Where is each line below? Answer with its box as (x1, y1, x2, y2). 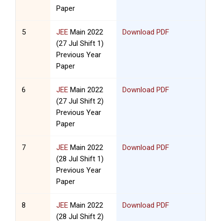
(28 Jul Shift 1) (56, 154, 104, 164)
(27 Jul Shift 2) (56, 97, 104, 106)
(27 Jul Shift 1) (56, 39, 104, 48)
